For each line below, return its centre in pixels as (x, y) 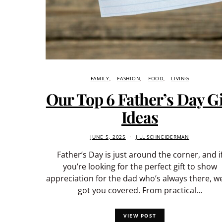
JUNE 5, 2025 (108, 137)
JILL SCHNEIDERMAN (162, 137)
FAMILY (100, 78)
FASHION (129, 78)
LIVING (180, 78)
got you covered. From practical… (140, 190)
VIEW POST (140, 215)
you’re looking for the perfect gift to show (140, 166)
